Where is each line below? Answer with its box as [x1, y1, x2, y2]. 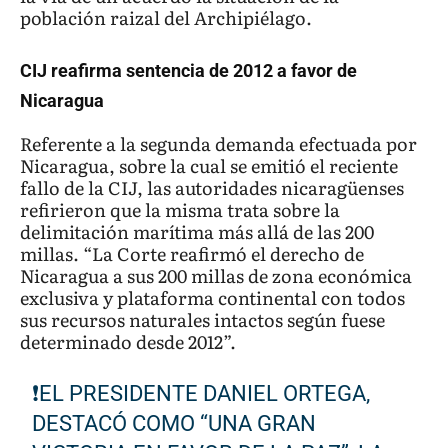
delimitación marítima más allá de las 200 [20, 218, 374, 246]
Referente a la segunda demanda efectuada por [20, 130, 417, 158]
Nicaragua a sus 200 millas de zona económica [20, 262, 412, 290]
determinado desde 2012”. [20, 328, 236, 356]
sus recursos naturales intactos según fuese [20, 306, 385, 334]
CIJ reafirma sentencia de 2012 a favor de [20, 60, 357, 82]
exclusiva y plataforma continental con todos [20, 284, 405, 312]
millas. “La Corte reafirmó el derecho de [20, 240, 364, 268]
